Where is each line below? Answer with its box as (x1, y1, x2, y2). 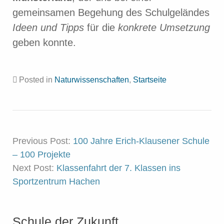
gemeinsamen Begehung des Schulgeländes (12, 7, 209, 18)
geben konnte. (12, 37, 76, 48)
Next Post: (12, 163, 56, 173)
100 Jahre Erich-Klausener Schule (73, 136, 209, 146)
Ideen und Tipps (12, 22, 84, 33)
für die (84, 22, 118, 33)
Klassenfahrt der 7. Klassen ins (56, 163, 180, 173)
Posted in (19, 75, 54, 84)
